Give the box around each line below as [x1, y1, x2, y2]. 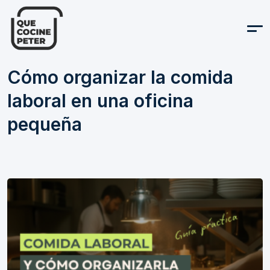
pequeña [7, 113, 82, 135]
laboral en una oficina [7, 90, 193, 111]
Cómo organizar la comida [7, 66, 233, 88]
